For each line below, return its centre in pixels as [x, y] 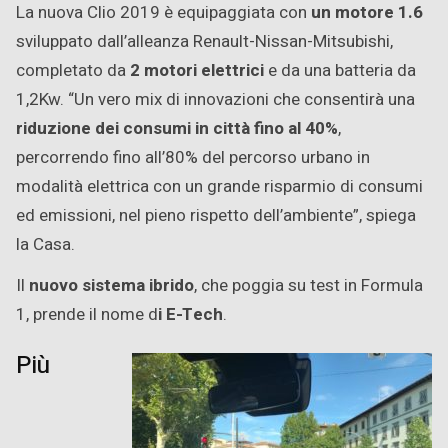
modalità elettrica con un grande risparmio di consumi [219, 186]
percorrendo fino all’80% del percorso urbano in [193, 157]
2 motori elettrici [197, 70]
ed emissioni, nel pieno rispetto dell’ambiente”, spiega [216, 215]
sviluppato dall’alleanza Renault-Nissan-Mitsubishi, [204, 41]
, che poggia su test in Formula [308, 285]
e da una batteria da [340, 70]
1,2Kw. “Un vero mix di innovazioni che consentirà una [215, 99]
